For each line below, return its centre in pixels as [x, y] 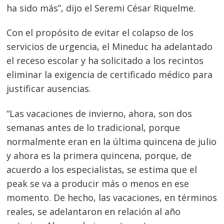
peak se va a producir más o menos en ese [98, 183]
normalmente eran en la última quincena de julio [112, 141]
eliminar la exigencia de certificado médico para [110, 75]
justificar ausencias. [49, 89]
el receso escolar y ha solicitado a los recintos [105, 61]
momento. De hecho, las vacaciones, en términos [112, 197]
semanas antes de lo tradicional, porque [93, 127]
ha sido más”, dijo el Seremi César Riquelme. [101, 8]
